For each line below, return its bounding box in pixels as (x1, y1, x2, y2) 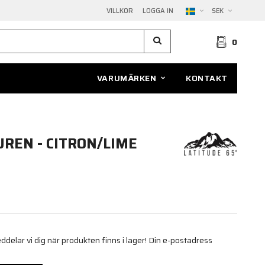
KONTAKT (186, 72, 228, 85)
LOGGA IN (143, 5, 173, 16)
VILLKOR (106, 5, 133, 16)
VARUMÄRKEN (96, 72, 157, 85)
